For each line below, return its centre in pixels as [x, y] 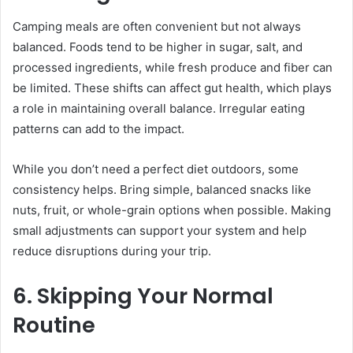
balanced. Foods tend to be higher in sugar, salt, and [158, 47]
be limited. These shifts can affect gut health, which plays [172, 88]
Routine [54, 325]
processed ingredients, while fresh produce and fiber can [173, 68]
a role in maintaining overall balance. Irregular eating [159, 109]
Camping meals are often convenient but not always [157, 27]
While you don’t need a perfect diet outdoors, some [156, 169]
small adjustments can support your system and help [160, 231]
